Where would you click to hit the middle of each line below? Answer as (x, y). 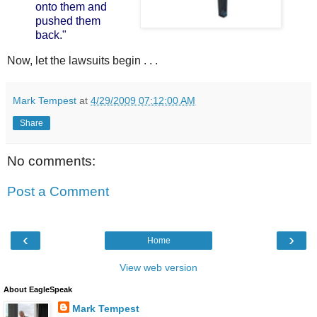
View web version (158, 267)
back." (51, 35)
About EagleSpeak (38, 289)
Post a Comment (58, 192)
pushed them (68, 21)
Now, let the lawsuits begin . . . (82, 60)
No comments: (51, 161)
